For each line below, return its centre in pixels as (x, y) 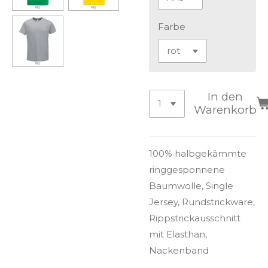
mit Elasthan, (178, 234)
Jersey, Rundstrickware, (202, 202)
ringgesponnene (187, 169)
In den (226, 97)
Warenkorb (226, 110)
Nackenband (179, 250)
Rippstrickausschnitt (195, 218)
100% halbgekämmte (198, 153)
